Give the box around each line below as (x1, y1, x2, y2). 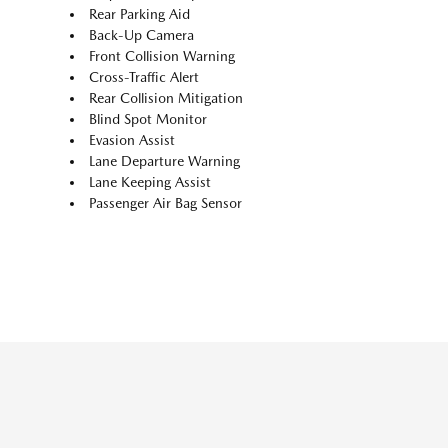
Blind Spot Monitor (89, 111, 207, 128)
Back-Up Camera (89, 27, 194, 44)
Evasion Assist (89, 132, 175, 149)
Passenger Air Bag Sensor (89, 195, 242, 212)
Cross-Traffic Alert (89, 69, 199, 86)
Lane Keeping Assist (89, 174, 211, 191)
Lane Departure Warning (89, 153, 240, 170)
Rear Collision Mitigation (89, 90, 243, 107)
